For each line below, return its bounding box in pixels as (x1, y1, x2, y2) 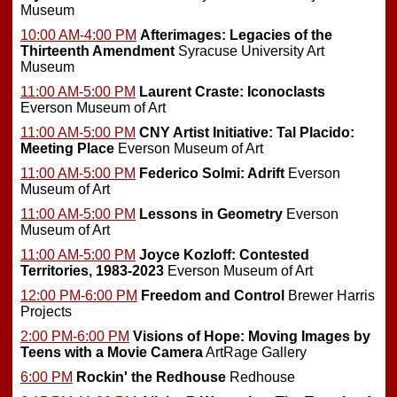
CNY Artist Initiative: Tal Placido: (139, 125, 354, 141)
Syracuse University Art (175, 43, 324, 59)
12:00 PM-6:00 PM (20, 288, 137, 304)
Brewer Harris (284, 288, 375, 304)
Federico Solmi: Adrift (139, 166, 284, 182)
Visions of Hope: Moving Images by (133, 329, 370, 345)
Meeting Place (20, 141, 114, 157)
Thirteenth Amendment (20, 43, 175, 59)
